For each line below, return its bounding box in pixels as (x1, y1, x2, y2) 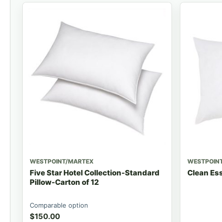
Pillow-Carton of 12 (30, 177, 99, 187)
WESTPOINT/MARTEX (30, 157, 94, 165)
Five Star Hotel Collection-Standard (30, 167, 160, 177)
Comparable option (30, 201, 88, 209)
